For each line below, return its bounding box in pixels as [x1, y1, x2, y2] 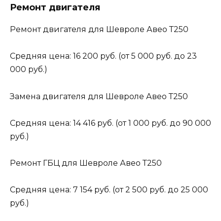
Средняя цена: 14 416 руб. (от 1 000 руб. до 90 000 [10, 118, 211, 128]
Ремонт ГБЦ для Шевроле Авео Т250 [10, 158, 162, 168]
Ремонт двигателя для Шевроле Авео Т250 [10, 25, 188, 35]
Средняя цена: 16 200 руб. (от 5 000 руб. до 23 [10, 51, 197, 61]
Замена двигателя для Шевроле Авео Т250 [10, 91, 188, 101]
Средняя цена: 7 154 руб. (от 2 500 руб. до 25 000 [10, 185, 208, 195]
